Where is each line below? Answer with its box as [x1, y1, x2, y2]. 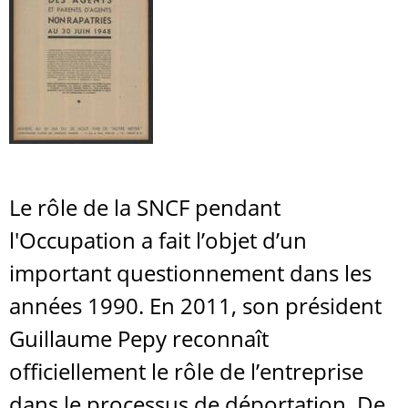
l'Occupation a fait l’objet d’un [9, 225, 307, 255]
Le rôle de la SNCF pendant [9, 192, 280, 222]
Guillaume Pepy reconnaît [9, 323, 269, 353]
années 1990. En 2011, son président [9, 291, 382, 321]
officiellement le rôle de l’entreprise [9, 356, 363, 386]
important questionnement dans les [9, 258, 372, 288]
